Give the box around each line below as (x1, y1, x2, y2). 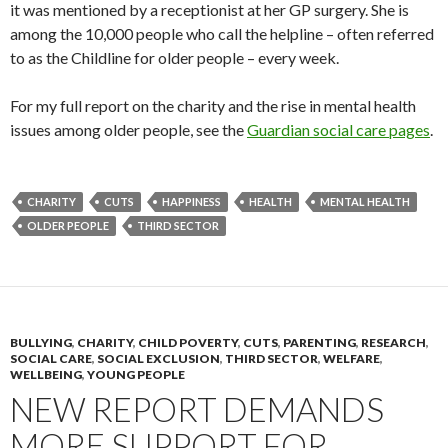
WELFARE (323, 350, 380, 366)
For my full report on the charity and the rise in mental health (10, 95, 416, 115)
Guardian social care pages (247, 119, 430, 139)
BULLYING (10, 334, 72, 350)
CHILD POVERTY (138, 334, 238, 350)
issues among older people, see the (10, 119, 247, 139)
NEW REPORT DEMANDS (10, 388, 384, 429)
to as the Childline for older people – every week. (10, 47, 339, 67)
